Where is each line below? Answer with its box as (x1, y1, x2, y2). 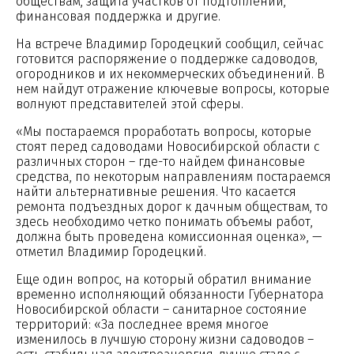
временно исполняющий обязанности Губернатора (16, 286, 324, 302)
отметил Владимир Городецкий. (16, 243, 206, 259)
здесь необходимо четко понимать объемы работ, (16, 213, 313, 229)
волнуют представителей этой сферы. (16, 96, 243, 111)
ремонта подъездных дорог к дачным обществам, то (16, 198, 328, 214)
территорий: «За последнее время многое (16, 316, 269, 332)
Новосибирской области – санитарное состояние (16, 301, 307, 317)
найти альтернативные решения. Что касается (16, 183, 296, 199)
